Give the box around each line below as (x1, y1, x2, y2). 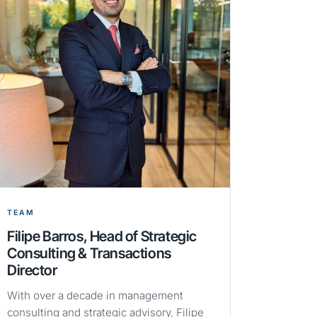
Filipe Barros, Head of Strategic (6, 227, 197, 246)
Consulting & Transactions (6, 244, 171, 263)
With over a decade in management (6, 289, 183, 303)
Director (6, 261, 57, 279)
